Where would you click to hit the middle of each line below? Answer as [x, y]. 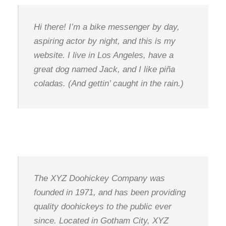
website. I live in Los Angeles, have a [104, 55]
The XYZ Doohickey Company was [99, 178]
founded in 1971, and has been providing [110, 192]
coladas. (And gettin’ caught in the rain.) [109, 83]
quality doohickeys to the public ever [103, 207]
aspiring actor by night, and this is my [105, 41]
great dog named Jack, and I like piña [104, 69]
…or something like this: [57, 132]
